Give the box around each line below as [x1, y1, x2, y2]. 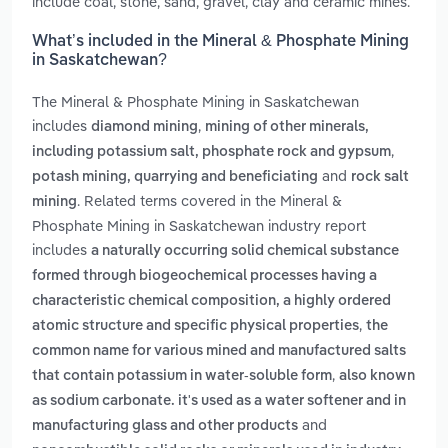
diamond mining [91, 120, 198, 135]
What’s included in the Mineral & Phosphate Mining [32, 34, 409, 51]
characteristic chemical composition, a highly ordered [32, 294, 391, 309]
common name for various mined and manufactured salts [32, 344, 406, 359]
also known [339, 369, 415, 384]
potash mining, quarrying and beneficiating [32, 170, 318, 185]
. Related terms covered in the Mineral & [77, 191, 342, 211]
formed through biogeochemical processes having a [32, 269, 377, 284]
